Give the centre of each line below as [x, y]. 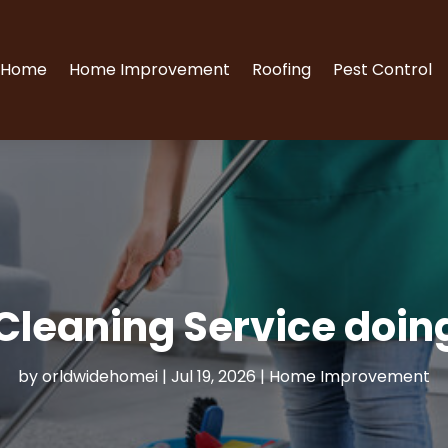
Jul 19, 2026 [213, 377]
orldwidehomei [100, 377]
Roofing [282, 69]
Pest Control [383, 69]
